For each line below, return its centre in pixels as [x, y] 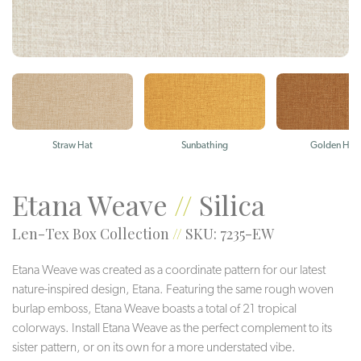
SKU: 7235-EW [230, 233]
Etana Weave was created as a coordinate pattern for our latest [169, 269]
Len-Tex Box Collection [91, 233]
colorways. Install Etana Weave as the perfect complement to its [172, 327]
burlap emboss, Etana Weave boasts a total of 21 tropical [154, 308]
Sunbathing [205, 145]
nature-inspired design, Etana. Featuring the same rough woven [173, 288]
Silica [232, 204]
